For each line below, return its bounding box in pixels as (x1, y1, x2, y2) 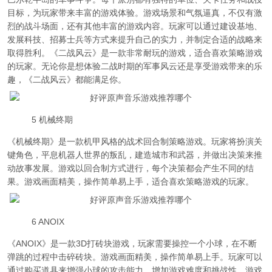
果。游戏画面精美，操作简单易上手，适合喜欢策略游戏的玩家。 (7, 177, 254, 186)
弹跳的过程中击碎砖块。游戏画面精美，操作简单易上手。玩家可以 (7, 252, 262, 262)
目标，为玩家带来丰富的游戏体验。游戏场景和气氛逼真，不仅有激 (7, 8, 262, 18)
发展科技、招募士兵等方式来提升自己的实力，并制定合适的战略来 (7, 35, 262, 44)
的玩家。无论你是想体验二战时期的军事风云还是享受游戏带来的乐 (7, 61, 262, 71)
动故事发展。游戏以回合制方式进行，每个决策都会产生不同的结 (7, 163, 254, 173)
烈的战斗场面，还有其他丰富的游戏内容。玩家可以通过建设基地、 (7, 21, 262, 31)
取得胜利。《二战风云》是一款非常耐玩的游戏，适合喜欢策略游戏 (7, 48, 262, 58)
